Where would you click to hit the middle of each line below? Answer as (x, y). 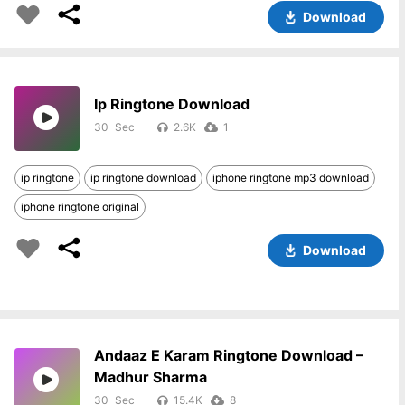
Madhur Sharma (151, 377)
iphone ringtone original (80, 207)
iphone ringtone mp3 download (291, 178)
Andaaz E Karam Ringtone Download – (229, 355)
